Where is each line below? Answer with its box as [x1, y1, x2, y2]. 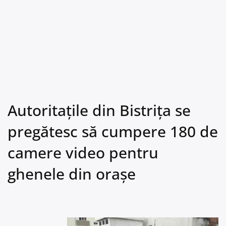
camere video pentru [8, 142, 158, 163]
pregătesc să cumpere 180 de [8, 121, 218, 142]
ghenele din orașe [8, 163, 136, 184]
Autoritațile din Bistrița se [8, 100, 191, 121]
